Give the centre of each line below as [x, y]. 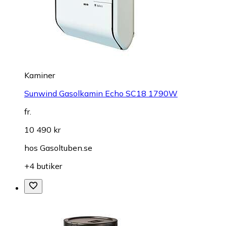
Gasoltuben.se [66, 148]
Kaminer [40, 75]
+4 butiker [43, 166]
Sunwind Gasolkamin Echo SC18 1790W [101, 93]
